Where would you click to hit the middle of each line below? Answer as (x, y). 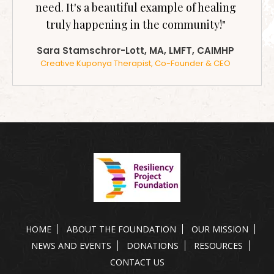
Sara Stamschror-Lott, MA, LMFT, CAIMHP (135, 50)
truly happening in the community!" (135, 24)
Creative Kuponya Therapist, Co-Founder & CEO (135, 63)
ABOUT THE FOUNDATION (121, 229)
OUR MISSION (220, 229)
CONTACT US (137, 262)
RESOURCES (218, 245)
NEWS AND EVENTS (71, 245)
